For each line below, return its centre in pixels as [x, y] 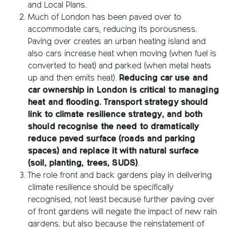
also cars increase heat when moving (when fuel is [122, 54]
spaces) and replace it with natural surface [113, 151]
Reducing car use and [164, 78]
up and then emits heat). [73, 78]
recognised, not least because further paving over [121, 200]
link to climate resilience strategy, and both [115, 115]
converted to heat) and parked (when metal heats [120, 66]
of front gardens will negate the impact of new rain [122, 212]
